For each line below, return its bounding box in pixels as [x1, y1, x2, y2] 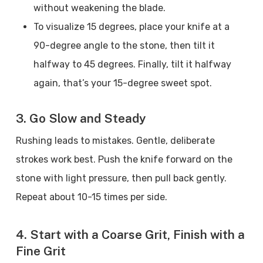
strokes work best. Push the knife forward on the [15, 154, 232, 165]
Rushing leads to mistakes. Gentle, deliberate [15, 135, 215, 146]
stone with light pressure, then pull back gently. [15, 173, 227, 184]
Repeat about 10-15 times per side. [15, 191, 167, 203]
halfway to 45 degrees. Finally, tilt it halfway [33, 59, 231, 70]
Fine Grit [15, 244, 66, 258]
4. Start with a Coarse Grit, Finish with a [15, 227, 245, 242]
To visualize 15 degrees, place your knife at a [33, 21, 230, 32]
